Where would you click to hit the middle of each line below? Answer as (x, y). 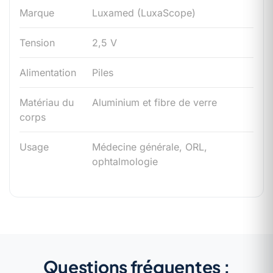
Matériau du (47, 102)
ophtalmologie (125, 161)
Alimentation (48, 73)
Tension (37, 43)
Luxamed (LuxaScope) (144, 13)
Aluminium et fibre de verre (154, 102)
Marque (37, 13)
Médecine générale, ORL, (150, 147)
